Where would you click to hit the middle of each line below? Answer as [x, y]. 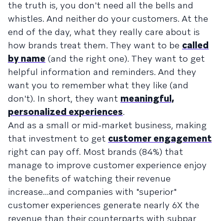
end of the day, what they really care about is [104, 32]
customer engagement [160, 139]
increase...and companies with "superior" [92, 192]
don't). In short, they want [64, 99]
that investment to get [58, 139]
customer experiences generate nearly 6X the [104, 205]
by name [27, 59]
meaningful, [147, 99]
